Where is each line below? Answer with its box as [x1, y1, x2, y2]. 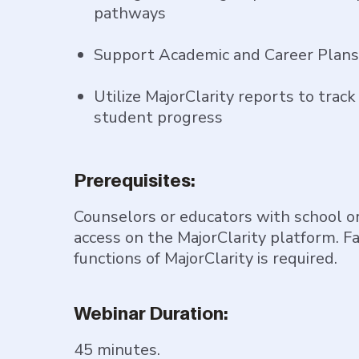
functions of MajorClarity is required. [74, 248, 341, 269]
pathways [94, 2, 166, 24]
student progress [94, 107, 223, 128]
